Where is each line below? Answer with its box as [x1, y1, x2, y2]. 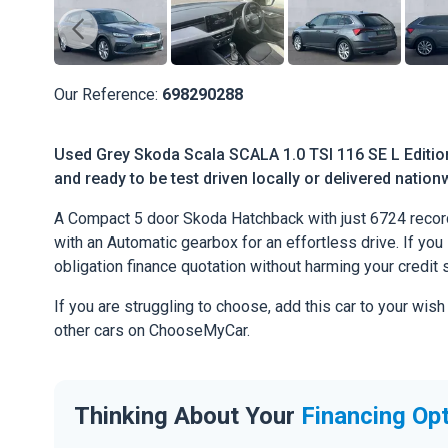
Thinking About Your [74, 401, 301, 430]
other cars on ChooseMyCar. [54, 321, 250, 341]
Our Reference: [54, 85, 162, 104]
